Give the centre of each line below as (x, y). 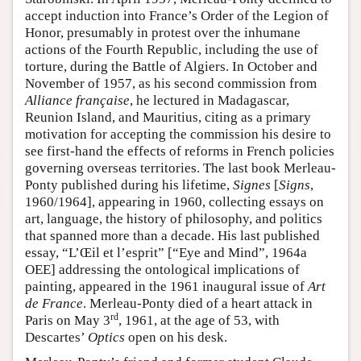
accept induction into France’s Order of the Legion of (177, 16)
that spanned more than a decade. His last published (172, 236)
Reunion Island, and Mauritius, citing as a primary (168, 118)
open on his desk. (176, 338)
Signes (252, 185)
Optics (106, 338)
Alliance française (77, 101)
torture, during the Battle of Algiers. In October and (171, 67)
